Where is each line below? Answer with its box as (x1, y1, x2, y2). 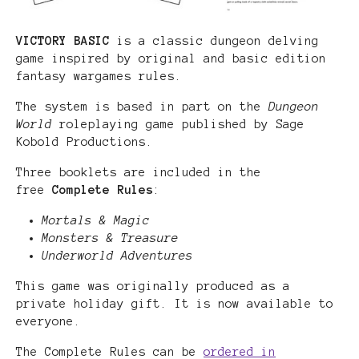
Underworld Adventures (42, 248, 193, 262)
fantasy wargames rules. (16, 69, 182, 83)
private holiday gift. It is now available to (16, 296, 333, 310)
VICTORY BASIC (16, 34, 117, 47)
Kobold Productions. (16, 135, 153, 148)
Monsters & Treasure (42, 231, 179, 244)
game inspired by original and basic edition (16, 51, 326, 65)
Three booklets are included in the (16, 165, 261, 179)
